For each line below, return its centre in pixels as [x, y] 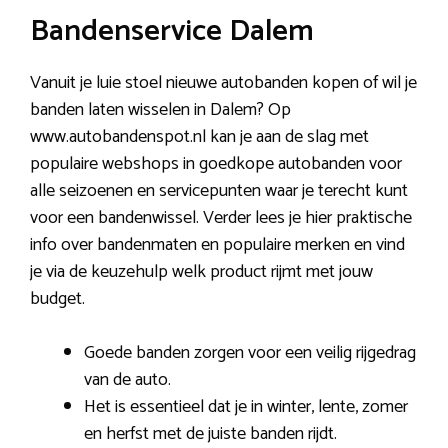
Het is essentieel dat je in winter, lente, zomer [246, 407]
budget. [57, 299]
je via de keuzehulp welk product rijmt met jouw [201, 272]
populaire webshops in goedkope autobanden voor [216, 164]
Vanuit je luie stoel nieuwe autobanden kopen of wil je [223, 83]
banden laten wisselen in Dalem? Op [160, 110]
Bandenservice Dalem [172, 31]
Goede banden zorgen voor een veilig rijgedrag [250, 353]
